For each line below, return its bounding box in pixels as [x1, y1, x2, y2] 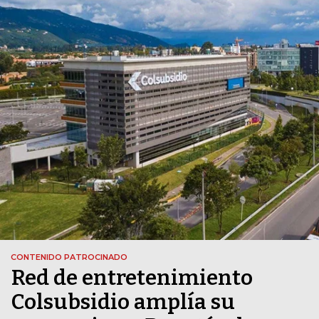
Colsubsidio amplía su [11, 289, 235, 315]
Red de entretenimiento [11, 265, 253, 291]
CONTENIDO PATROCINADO [11, 252, 127, 263]
